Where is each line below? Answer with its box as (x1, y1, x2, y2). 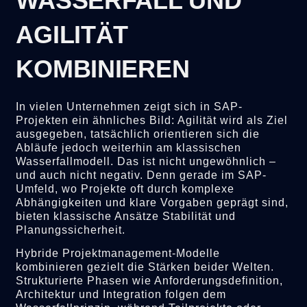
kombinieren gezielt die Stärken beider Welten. (16, 261, 275, 273)
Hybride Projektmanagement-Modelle (16, 247, 221, 260)
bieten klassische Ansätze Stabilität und (16, 210, 236, 222)
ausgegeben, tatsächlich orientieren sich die (16, 127, 260, 140)
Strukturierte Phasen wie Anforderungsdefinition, (16, 275, 284, 287)
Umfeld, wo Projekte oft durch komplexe (16, 182, 235, 195)
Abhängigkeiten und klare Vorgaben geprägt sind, (16, 196, 289, 208)
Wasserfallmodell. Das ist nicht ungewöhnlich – (16, 155, 277, 167)
